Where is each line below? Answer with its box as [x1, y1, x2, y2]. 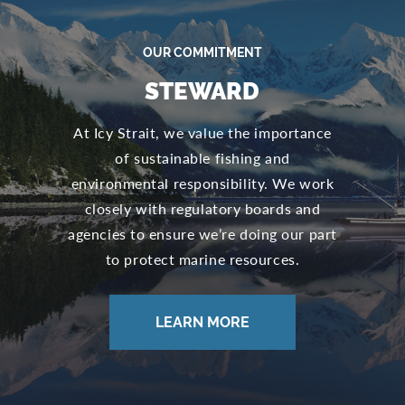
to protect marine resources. [105, 249, 300, 270]
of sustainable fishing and [115, 147, 290, 169]
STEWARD [145, 78, 260, 106]
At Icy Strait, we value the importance [73, 122, 332, 144]
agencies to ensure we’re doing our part [68, 223, 337, 245]
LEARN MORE [155, 314, 250, 332]
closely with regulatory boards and [84, 198, 321, 220]
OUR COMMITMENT [142, 45, 262, 61]
